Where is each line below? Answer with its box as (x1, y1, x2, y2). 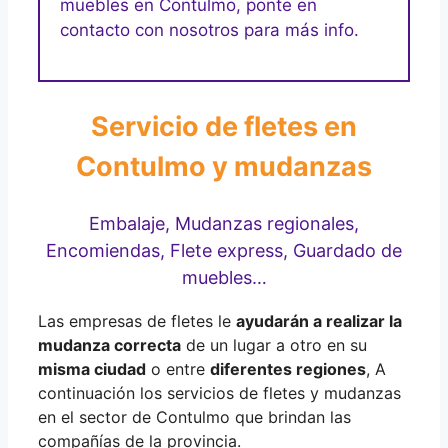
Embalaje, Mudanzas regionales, (89, 212, 359, 234)
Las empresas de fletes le (38, 310, 236, 331)
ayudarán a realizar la (236, 310, 402, 331)
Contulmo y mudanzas (76, 150, 372, 184)
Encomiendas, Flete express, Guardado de (46, 239, 402, 261)
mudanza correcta (38, 334, 181, 355)
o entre (146, 358, 210, 379)
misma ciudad (38, 358, 146, 379)
